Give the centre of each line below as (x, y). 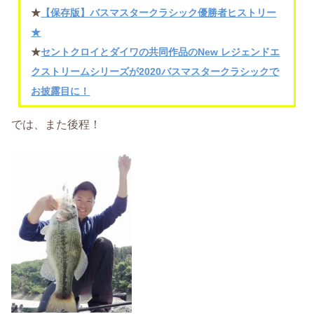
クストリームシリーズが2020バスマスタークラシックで (155, 71)
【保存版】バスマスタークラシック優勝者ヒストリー (159, 12)
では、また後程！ (56, 124)
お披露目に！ (61, 91)
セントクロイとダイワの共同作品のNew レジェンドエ (161, 52)
